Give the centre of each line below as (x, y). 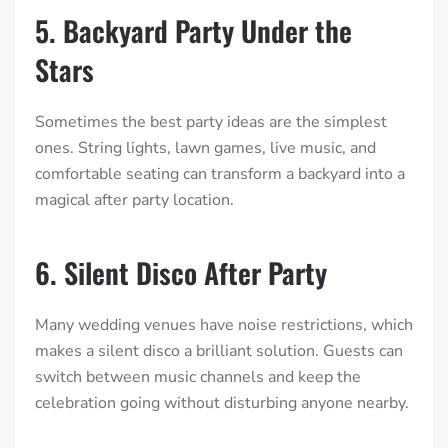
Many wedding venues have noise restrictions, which (224, 325)
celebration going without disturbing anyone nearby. (222, 403)
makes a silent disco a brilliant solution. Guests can (219, 351)
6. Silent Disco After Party (181, 273)
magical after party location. (134, 200)
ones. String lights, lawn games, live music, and (205, 148)
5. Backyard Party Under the (193, 31)
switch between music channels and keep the (198, 377)
